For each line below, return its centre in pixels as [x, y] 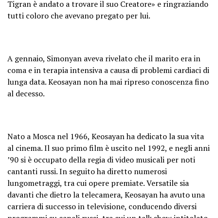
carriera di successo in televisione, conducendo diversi [102, 206]
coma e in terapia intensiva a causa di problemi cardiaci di [108, 70]
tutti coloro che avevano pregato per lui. [79, 15]
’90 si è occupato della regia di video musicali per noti [101, 159]
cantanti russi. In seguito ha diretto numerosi [87, 171]
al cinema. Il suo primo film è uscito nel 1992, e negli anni [109, 148]
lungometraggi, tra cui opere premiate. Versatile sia [98, 183]
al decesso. [26, 93]
